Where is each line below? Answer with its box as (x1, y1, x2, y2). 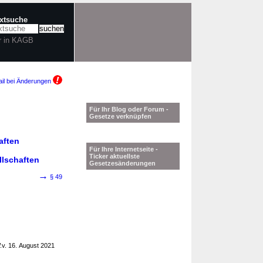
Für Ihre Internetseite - (89, 146, 158, 153)
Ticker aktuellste (89, 153, 140, 160)
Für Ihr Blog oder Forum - (89, 106, 168, 113)
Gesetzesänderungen (89, 160, 156, 167)
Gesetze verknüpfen (89, 113, 151, 120)
